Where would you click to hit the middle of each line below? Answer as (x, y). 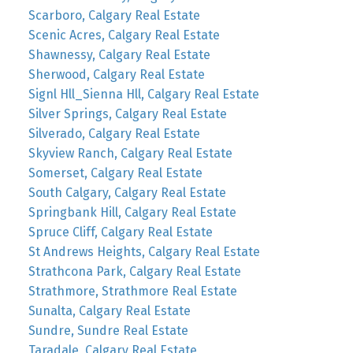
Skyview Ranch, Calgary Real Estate (130, 154)
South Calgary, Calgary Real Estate (127, 193)
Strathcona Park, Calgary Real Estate (134, 272)
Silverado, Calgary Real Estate (114, 134)
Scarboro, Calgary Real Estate (114, 16)
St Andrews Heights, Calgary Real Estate (144, 252)
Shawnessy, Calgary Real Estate (119, 55)
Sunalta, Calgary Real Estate (109, 311)
